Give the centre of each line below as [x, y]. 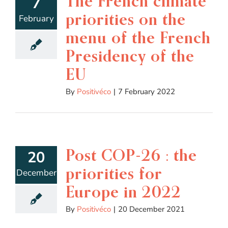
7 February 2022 [147, 91]
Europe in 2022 [123, 191]
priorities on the [126, 19]
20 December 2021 [151, 209]
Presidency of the [130, 55]
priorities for [114, 173]
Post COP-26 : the [131, 155]
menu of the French [138, 37]
